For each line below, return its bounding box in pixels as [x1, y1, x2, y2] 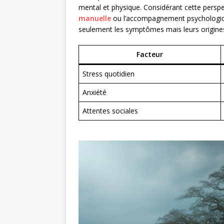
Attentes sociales [82, 105, 138, 115]
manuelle [78, 13, 111, 23]
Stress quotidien [82, 68, 134, 78]
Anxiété [82, 87, 106, 97]
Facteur [136, 49, 163, 59]
